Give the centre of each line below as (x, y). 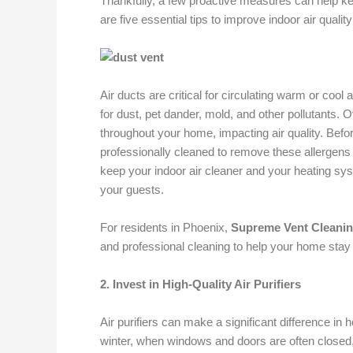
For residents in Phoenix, (165, 227)
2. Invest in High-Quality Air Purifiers (201, 284)
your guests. (132, 190)
